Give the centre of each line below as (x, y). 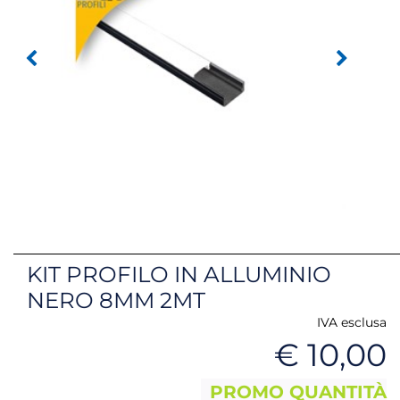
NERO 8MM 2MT (116, 300)
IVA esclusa (352, 322)
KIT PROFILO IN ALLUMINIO (179, 274)
